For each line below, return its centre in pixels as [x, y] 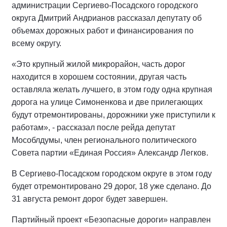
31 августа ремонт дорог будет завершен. [90, 199]
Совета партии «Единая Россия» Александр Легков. [110, 153]
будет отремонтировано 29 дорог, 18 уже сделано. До [111, 186]
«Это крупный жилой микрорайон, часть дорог [99, 64]
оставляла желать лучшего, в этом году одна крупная [112, 89]
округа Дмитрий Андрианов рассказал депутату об [107, 18]
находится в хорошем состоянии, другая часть [99, 77]
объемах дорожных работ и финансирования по [103, 30]
